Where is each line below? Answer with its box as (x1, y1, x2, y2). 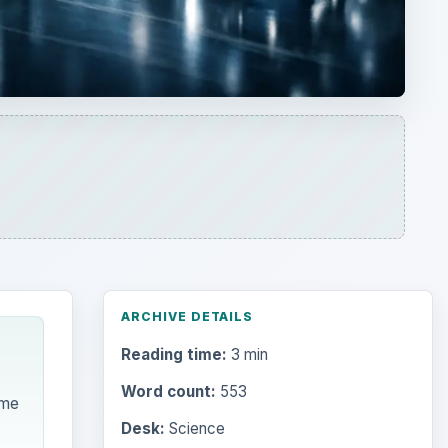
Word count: (120, 382, 216, 402)
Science (164, 419, 225, 439)
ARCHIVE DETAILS (120, 308, 254, 324)
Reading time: (120, 345, 227, 365)
